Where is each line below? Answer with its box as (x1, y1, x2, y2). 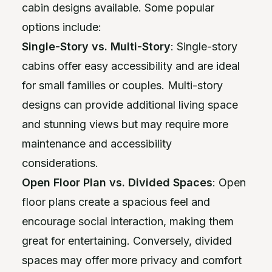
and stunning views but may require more (22, 118, 228, 131)
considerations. (22, 157, 98, 169)
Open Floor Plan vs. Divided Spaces (22, 176, 212, 189)
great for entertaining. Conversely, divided (22, 234, 232, 247)
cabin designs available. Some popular (22, 1, 214, 14)
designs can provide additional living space (22, 98, 238, 111)
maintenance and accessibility (22, 137, 172, 150)
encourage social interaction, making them (22, 215, 234, 228)
